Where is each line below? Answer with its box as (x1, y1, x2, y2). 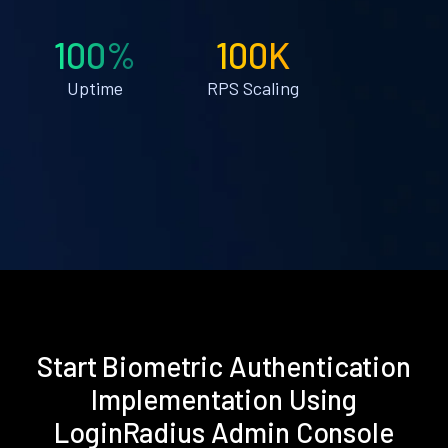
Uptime (66, 76, 124, 99)
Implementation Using (90, 381, 358, 416)
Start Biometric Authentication (37, 348, 411, 383)
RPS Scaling (206, 76, 299, 99)
